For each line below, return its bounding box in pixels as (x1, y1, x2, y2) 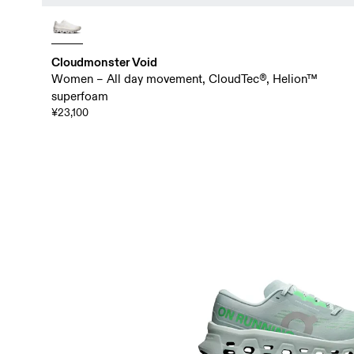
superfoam (51, 88, 108, 104)
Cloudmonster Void (51, 54, 157, 70)
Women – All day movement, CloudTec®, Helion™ (51, 71, 318, 87)
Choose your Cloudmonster (6, 245, 238, 269)
